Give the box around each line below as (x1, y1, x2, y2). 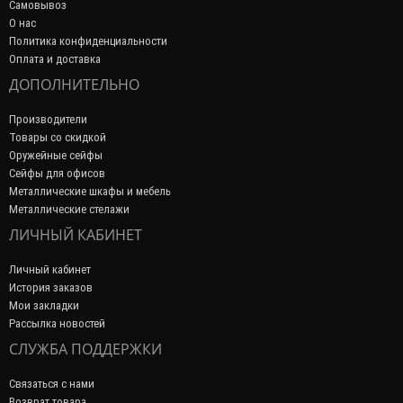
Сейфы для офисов (9, 166, 105, 181)
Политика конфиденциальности (9, 33, 167, 49)
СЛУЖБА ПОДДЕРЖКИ (9, 339, 162, 359)
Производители (9, 112, 87, 127)
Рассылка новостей (9, 316, 105, 331)
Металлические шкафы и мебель (9, 184, 171, 199)
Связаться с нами (9, 376, 94, 391)
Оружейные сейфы (9, 148, 103, 163)
